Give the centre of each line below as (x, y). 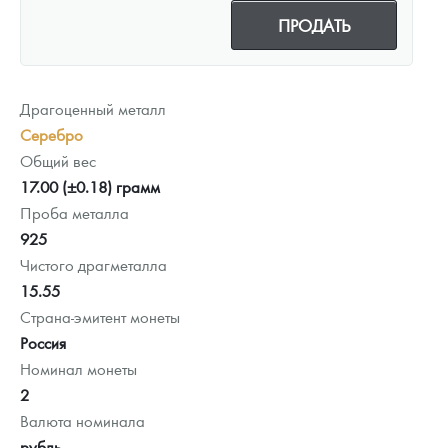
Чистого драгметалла (93, 264)
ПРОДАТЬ (314, 24)
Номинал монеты (78, 368)
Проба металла (74, 212)
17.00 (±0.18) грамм (90, 186)
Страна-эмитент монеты (100, 316)
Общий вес (58, 160)
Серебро (51, 134)
